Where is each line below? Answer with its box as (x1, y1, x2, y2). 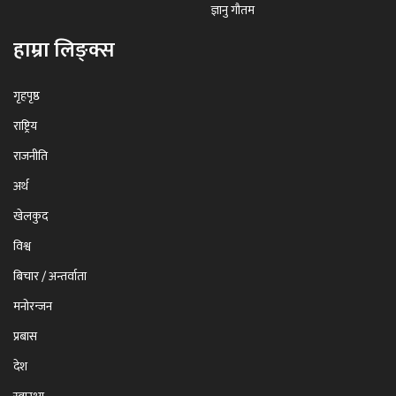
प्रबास (13, 325, 37, 346)
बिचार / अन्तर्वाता (13, 265, 87, 286)
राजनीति (13, 145, 48, 166)
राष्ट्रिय (13, 115, 37, 136)
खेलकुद (13, 205, 48, 226)
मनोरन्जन (13, 295, 52, 316)
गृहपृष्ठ (13, 85, 40, 106)
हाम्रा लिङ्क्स (13, 32, 115, 68)
